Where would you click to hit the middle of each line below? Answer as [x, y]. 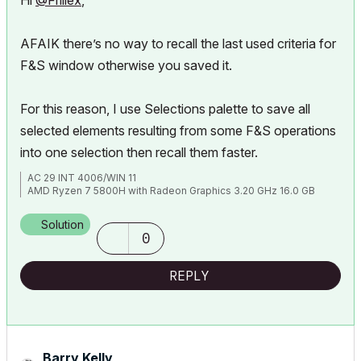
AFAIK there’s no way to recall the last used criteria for [178, 44]
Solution [62, 224]
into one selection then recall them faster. [139, 152]
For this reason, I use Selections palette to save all [165, 109]
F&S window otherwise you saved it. [126, 65]
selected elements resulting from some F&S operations [178, 131]
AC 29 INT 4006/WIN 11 [82, 178]
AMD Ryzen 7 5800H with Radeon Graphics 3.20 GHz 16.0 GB [171, 191]
